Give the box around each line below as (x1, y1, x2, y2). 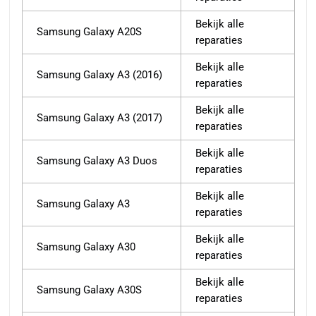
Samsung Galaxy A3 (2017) (37, 111, 162, 125)
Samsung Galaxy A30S (37, 284, 142, 297)
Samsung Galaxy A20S (37, 25, 142, 39)
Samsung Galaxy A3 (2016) (37, 68, 162, 82)
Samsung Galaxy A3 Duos (37, 154, 157, 168)
